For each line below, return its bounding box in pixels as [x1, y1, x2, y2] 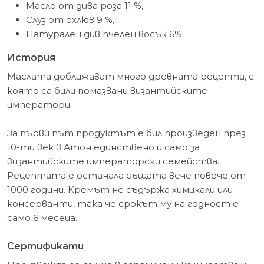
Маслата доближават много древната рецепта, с [7, 71, 254, 82]
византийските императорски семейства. [7, 156, 219, 167]
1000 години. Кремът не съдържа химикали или [7, 184, 233, 196]
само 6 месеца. [7, 212, 77, 224]
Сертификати [7, 240, 84, 252]
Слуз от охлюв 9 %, [26, 14, 114, 26]
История [7, 52, 55, 64]
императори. [7, 99, 72, 111]
